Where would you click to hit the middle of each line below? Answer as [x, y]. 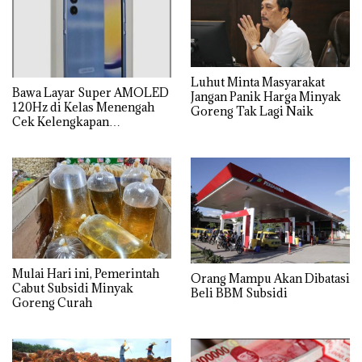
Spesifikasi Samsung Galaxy [90, 136]
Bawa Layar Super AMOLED [90, 92]
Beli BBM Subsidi [239, 293]
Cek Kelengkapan [61, 121]
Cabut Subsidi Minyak [73, 288]
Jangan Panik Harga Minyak [266, 97]
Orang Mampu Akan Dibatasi [270, 279]
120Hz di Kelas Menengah [83, 107]
